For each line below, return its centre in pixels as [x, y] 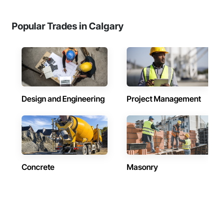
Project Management [164, 99]
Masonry [142, 167]
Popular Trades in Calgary [68, 26]
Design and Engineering [63, 99]
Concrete [38, 167]
